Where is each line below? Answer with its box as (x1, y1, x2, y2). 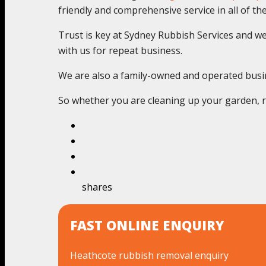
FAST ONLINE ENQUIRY (70, 216, 224, 234)
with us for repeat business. (58, 43, 182, 57)
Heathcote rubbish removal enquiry (70, 248, 229, 262)
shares (82, 180, 112, 194)
